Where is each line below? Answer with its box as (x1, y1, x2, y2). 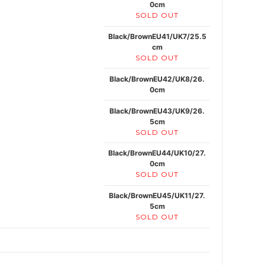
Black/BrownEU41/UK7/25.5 (108, 32, 206, 41)
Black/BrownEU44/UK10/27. (108, 148, 206, 158)
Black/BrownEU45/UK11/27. (109, 191, 205, 201)
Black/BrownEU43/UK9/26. (109, 106, 205, 115)
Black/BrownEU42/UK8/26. (109, 74, 205, 83)
